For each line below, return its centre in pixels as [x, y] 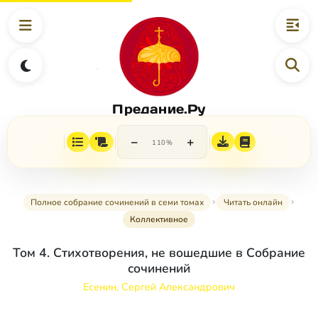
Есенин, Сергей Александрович [159, 287]
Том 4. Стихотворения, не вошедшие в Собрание [159, 253]
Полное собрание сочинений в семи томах [117, 203]
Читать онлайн [253, 203]
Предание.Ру [159, 109]
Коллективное [159, 220]
